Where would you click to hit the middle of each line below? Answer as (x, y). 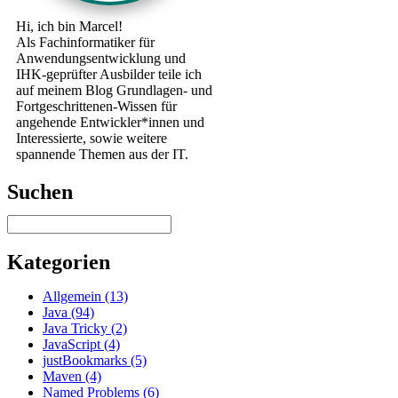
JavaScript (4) (81, 345)
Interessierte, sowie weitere (92, 138)
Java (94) (68, 313)
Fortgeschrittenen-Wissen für (96, 106)
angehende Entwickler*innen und (110, 122)
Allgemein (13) (85, 297)
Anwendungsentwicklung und (101, 58)
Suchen (40, 191)
